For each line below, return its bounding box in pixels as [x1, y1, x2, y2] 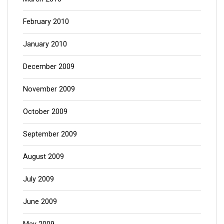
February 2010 [23, 17, 69, 26]
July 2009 [23, 174, 54, 183]
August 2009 [23, 152, 64, 161]
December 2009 [23, 62, 74, 71]
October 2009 [23, 107, 67, 116]
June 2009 [23, 197, 57, 206]
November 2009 [23, 84, 75, 93]
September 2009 [23, 129, 77, 138]
